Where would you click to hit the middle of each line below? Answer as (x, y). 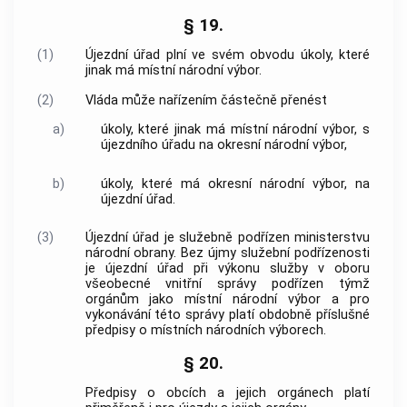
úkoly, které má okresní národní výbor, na (235, 184)
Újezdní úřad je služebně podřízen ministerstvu (227, 238)
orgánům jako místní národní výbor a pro (227, 300)
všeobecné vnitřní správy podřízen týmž (227, 284)
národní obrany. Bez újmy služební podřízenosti (227, 253)
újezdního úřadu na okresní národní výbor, (223, 145)
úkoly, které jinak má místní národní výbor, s (235, 130)
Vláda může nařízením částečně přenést (206, 100)
